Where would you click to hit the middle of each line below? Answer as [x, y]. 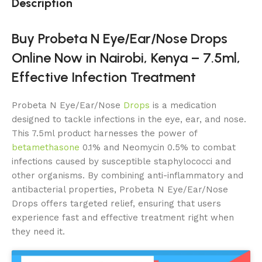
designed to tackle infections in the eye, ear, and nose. [129, 119]
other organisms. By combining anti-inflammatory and [127, 175]
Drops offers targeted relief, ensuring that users [116, 204]
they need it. [38, 232]
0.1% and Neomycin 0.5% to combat [158, 147]
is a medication [183, 105]
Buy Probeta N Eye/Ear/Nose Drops [120, 38]
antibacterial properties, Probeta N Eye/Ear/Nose [120, 189]
